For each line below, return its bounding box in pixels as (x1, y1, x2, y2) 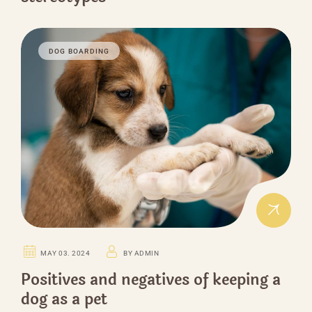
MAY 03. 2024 (40, 249, 91, 257)
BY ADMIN (123, 249, 159, 257)
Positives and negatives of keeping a (21, 267, 281, 292)
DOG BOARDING (49, 47, 110, 55)
